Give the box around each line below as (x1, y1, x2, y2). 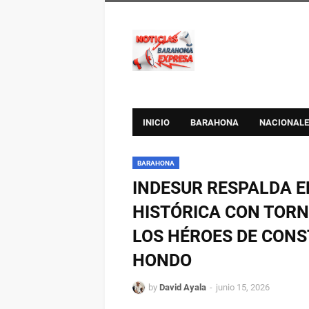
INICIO (143, 117, 170, 128)
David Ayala (159, 282, 206, 292)
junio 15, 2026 (216, 282, 270, 292)
